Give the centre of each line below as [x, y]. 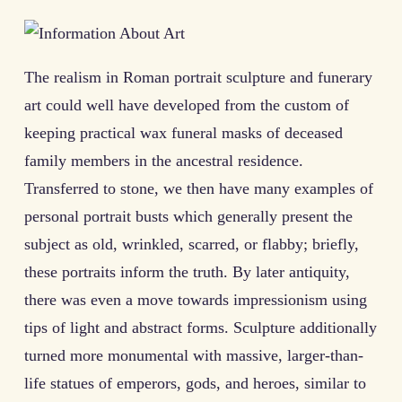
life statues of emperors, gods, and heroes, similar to [195, 383]
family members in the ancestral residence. [164, 160]
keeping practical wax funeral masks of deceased [184, 132]
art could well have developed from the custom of [187, 105]
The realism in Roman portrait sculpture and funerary [198, 77]
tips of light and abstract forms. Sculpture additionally [201, 327]
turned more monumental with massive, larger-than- [194, 355]
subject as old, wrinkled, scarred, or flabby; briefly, [192, 244]
